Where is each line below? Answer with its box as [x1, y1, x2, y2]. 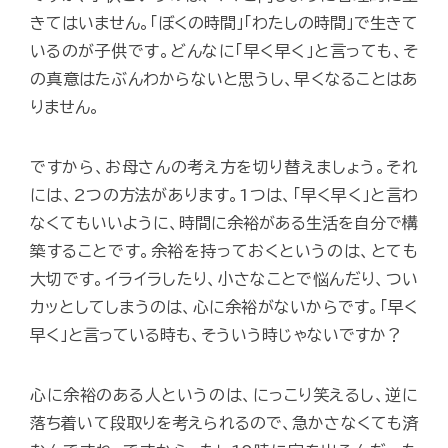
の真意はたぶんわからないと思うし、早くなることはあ [30, 70, 418, 87]
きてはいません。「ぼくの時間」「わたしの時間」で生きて [30, 14, 418, 31]
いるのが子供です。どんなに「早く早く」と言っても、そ [30, 42, 418, 59]
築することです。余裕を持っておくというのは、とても [30, 242, 418, 259]
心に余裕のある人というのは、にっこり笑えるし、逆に [30, 386, 418, 403]
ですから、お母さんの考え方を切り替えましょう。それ [30, 158, 418, 175]
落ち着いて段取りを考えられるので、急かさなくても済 [30, 414, 418, 431]
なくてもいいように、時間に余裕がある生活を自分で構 [30, 214, 418, 231]
